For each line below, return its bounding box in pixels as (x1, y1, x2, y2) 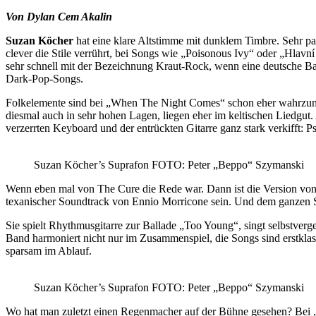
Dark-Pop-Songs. (6, 73, 83, 85)
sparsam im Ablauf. (6, 245, 92, 257)
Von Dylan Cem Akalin (6, 11, 112, 23)
